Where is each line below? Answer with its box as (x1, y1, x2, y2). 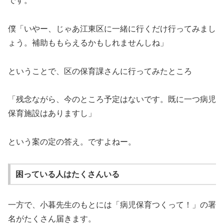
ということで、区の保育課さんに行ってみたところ (8, 66, 192, 75)
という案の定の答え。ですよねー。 (8, 137, 136, 146)
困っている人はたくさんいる (15, 169, 119, 178)
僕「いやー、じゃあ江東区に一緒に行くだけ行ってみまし (8, 24, 216, 33)
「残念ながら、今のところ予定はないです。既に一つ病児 (8, 95, 216, 104)
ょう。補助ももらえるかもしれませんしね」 (8, 38, 168, 47)
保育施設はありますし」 (8, 109, 96, 118)
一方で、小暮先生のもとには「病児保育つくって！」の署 (8, 200, 216, 209)
